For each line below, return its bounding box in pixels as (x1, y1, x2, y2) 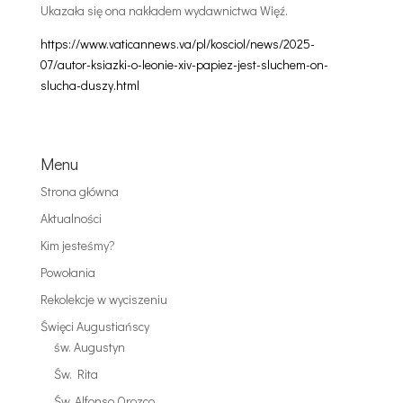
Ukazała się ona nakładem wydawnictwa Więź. (40, 2, 288, 19)
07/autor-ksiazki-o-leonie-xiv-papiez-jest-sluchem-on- (40, 56, 328, 73)
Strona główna (40, 183, 119, 200)
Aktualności (40, 210, 102, 227)
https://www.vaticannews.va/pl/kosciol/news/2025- (40, 35, 315, 52)
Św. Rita (53, 365, 98, 382)
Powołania (40, 264, 95, 281)
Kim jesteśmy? (40, 237, 115, 254)
